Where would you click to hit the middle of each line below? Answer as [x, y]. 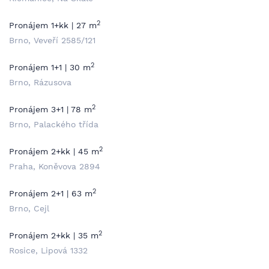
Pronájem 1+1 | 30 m [50, 67]
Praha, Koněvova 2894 [55, 166]
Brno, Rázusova [40, 82]
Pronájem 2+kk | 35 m [54, 235]
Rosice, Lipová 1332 [48, 250]
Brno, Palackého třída [54, 124]
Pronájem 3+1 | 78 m [50, 109]
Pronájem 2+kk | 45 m [54, 151]
